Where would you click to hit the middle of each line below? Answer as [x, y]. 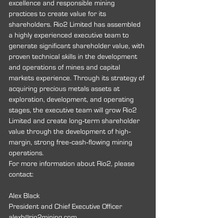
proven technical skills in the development [74, 57]
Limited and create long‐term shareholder [75, 121]
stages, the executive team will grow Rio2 [74, 110]
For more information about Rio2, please [73, 164]
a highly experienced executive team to [70, 35]
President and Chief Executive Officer [66, 207]
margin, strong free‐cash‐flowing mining [72, 142]
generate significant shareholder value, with [78, 46]
